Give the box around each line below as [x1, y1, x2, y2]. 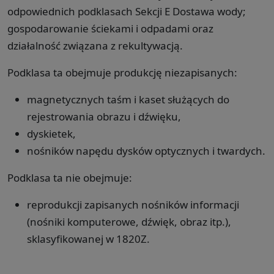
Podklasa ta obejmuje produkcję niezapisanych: [7, 65, 237, 80]
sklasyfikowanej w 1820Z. [27, 231, 150, 246]
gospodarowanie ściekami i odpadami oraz [7, 21, 213, 35]
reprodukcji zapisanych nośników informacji [27, 197, 239, 212]
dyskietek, [27, 126, 76, 141]
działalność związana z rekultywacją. [7, 38, 183, 53]
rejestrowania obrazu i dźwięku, [27, 109, 181, 124]
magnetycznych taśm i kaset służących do [27, 92, 229, 106]
